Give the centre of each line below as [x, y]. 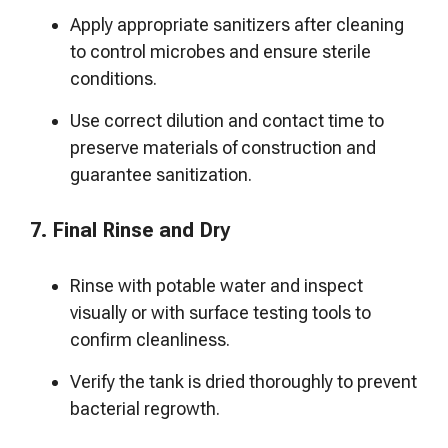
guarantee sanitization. [161, 174]
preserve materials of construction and [223, 147]
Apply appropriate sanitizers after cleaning [237, 24]
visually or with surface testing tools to [220, 312]
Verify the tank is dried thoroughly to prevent [243, 381]
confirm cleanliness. [152, 339]
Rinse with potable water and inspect [216, 285]
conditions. [113, 78]
